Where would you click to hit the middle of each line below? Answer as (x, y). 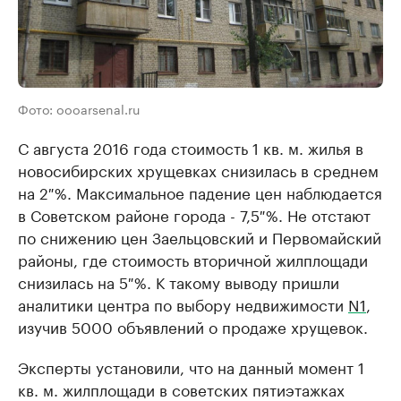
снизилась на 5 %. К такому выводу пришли (179, 282)
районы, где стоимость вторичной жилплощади (193, 259)
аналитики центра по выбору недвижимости (183, 304)
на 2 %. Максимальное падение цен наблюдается (200, 192)
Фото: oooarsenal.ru (79, 109)
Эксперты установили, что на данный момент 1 (191, 367)
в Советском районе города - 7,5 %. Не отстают (194, 214)
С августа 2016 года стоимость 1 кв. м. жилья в (191, 147)
